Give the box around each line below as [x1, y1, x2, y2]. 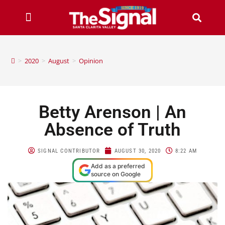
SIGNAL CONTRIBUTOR [37, 147, 100, 154]
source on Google [91, 170, 141, 178]
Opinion [79, 56, 103, 65]
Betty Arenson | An [39, 101, 186, 123]
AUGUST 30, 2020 [114, 147, 161, 154]
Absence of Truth [44, 119, 181, 140]
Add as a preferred [91, 162, 145, 170]
